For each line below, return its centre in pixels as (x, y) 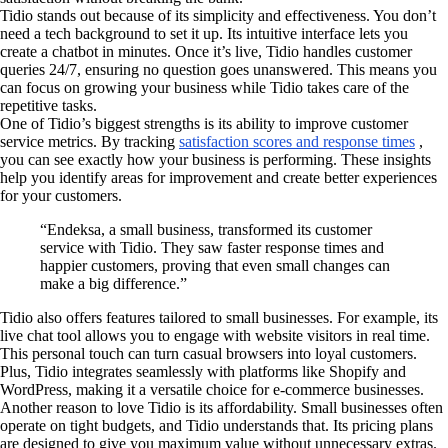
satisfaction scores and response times (297, 141)
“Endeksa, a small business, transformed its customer (206, 229)
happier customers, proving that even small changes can (215, 265)
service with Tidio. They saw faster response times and (212, 247)
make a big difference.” (113, 283)
